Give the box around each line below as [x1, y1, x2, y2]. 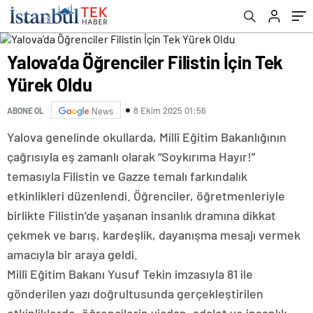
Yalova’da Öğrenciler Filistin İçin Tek [7, 51, 284, 73]
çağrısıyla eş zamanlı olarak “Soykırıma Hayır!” [7, 149, 255, 164]
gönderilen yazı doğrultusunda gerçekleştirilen [7, 286, 263, 301]
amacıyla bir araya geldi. [7, 247, 138, 262]
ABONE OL [7, 105, 44, 115]
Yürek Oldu [7, 73, 92, 95]
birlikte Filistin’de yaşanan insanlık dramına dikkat [7, 208, 276, 223]
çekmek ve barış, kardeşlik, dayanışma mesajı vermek [7, 227, 300, 242]
